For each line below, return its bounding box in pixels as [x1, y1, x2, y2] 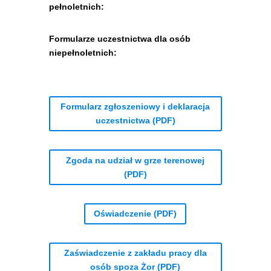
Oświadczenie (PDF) [94, 208, 177, 218]
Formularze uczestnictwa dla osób [48, 34, 191, 44]
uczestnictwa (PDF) [95, 116, 175, 126]
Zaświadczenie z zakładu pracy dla [64, 248, 207, 258]
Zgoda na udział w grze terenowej [66, 155, 205, 165]
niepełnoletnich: [48, 48, 117, 57]
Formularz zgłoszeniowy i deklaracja [60, 102, 211, 112]
